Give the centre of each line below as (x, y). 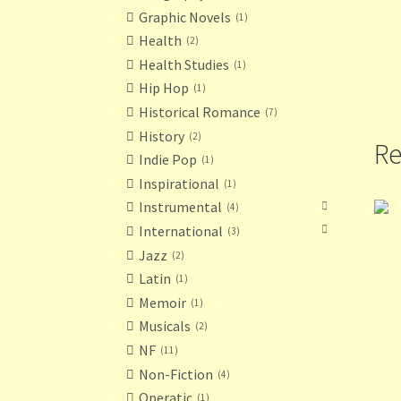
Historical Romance (200, 111)
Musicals (165, 326)
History (162, 136)
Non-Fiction (176, 374)
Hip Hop (164, 88)
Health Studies (184, 64)
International (181, 230)
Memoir (163, 302)
